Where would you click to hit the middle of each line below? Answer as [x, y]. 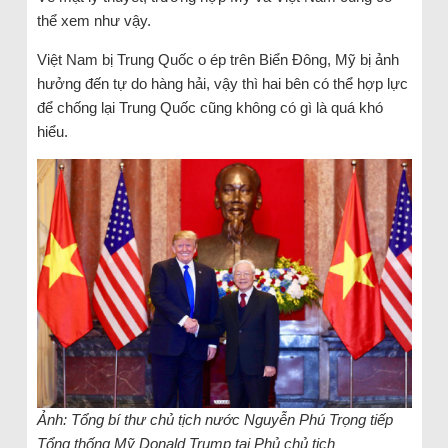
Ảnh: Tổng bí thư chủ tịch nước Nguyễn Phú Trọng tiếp [214, 420]
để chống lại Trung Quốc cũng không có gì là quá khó [209, 107]
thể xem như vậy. [93, 20]
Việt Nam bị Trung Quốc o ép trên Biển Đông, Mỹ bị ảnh [217, 59]
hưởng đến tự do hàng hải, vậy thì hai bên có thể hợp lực [222, 83]
